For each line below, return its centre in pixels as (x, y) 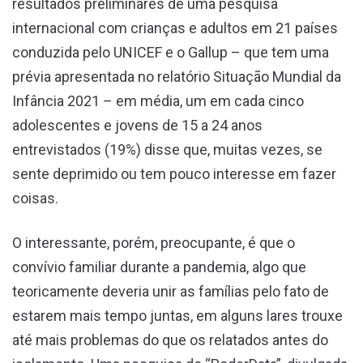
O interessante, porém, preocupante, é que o (154, 242)
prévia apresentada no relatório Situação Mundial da (177, 76)
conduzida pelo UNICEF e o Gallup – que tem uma (171, 52)
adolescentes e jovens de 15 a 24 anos (137, 125)
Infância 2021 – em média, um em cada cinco (158, 100)
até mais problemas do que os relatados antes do (170, 340)
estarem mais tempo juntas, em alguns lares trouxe (177, 315)
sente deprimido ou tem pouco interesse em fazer (174, 173)
